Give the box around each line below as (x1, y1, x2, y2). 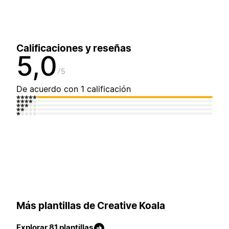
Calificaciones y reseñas (16, 42, 131, 55)
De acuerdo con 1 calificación (16, 84, 131, 95)
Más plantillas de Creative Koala (16, 199, 165, 212)
